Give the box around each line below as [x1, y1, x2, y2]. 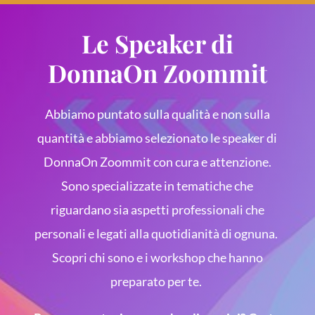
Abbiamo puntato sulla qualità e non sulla [44, 106, 270, 122]
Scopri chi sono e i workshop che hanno [51, 250, 263, 266]
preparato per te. [110, 274, 205, 290]
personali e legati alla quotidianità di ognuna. [34, 226, 281, 242]
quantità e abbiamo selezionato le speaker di [37, 130, 278, 146]
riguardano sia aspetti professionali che [50, 202, 264, 218]
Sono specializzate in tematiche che [61, 178, 254, 194]
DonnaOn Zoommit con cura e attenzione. [43, 154, 271, 170]
